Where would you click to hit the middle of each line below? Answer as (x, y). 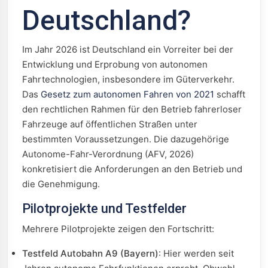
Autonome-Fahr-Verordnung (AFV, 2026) (108, 154)
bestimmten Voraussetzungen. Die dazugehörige (126, 139)
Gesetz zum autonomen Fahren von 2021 (127, 94)
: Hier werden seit (196, 253)
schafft (230, 94)
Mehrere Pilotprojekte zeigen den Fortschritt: (118, 229)
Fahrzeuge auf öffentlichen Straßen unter (110, 124)
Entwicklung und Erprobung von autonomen (115, 64)
